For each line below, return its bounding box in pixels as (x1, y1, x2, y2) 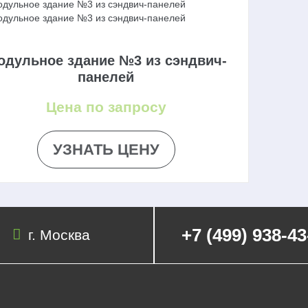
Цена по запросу (45, 98, 166, 115)
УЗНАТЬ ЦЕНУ (52, 140, 159, 158)
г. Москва (28, 227, 91, 243)
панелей (78, 69, 135, 85)
